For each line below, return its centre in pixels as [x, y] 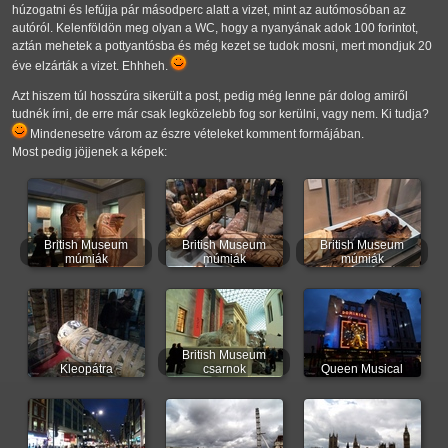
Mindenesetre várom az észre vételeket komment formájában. [195, 134]
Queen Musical [362, 369]
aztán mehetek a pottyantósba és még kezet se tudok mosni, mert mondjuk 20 [222, 46]
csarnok [224, 369]
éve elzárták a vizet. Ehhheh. [91, 66]
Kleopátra [86, 369]
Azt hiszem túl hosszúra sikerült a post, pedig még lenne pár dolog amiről [210, 96]
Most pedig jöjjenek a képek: [89, 152]
